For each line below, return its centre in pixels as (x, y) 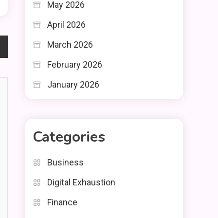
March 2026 (70, 45)
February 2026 (75, 64)
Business (65, 162)
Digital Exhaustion (81, 182)
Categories (69, 137)
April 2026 (66, 25)
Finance (62, 202)
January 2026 (73, 84)
